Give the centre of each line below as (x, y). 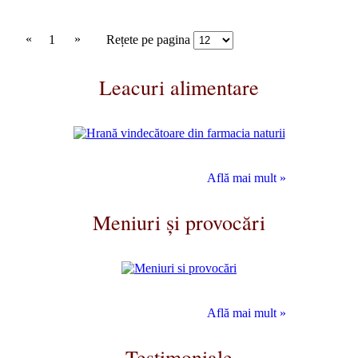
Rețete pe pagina (150, 40)
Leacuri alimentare (179, 87)
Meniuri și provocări (179, 222)
